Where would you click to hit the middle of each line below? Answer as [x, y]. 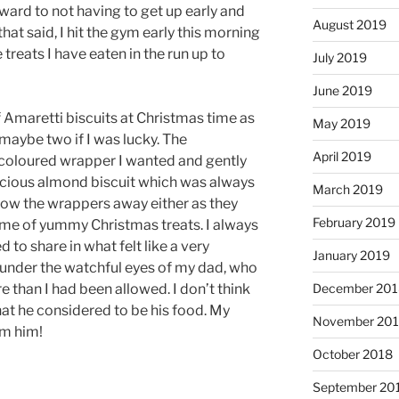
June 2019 [342, 90]
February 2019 [354, 222]
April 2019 [342, 156]
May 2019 [341, 123]
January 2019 [351, 255]
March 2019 [347, 189]
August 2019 [349, 24]
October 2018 [352, 354]
